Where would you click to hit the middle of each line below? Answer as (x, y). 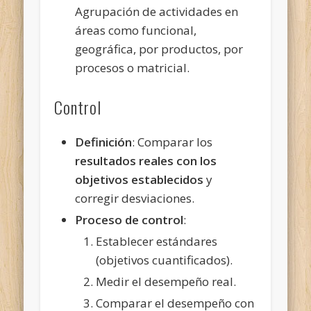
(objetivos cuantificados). (165, 260)
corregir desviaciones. (135, 198)
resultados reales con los (146, 160)
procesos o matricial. (133, 67)
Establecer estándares (157, 241)
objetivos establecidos (140, 179)
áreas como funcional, (136, 30)
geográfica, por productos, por (159, 49)
